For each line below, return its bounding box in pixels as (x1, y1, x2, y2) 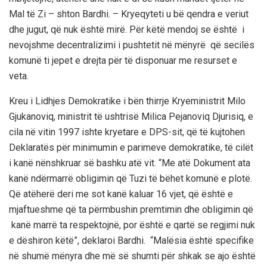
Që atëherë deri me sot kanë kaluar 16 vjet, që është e (9, 188, 233, 200)
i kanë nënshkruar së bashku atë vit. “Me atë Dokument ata (9, 157, 250, 169)
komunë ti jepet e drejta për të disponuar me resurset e (9, 54, 237, 66)
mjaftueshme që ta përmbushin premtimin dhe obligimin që (9, 203, 253, 215)
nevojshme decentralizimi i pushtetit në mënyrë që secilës (9, 39, 254, 51)
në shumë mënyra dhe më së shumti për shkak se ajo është (9, 250, 256, 262)
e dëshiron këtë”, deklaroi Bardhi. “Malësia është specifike (9, 234, 254, 246)
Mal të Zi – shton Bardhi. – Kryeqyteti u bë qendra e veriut (9, 8, 249, 20)
